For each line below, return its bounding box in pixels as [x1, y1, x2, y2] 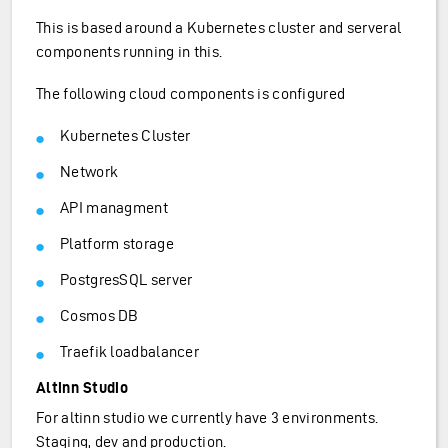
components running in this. [36, 43, 223, 61]
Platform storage [60, 235, 174, 253]
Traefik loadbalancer [60, 343, 199, 361]
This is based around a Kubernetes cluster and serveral [36, 19, 402, 37]
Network [60, 163, 119, 181]
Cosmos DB [60, 307, 139, 325]
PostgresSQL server [60, 271, 193, 289]
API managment [60, 199, 168, 217]
